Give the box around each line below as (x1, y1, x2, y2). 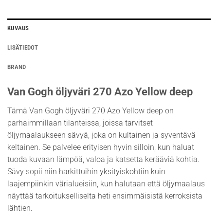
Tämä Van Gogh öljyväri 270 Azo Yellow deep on (7, 106, 174, 115)
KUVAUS (7, 24, 29, 32)
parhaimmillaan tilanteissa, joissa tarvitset (7, 118, 153, 127)
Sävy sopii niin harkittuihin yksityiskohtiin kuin (7, 166, 165, 176)
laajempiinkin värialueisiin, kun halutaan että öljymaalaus (7, 179, 205, 188)
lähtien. (7, 203, 33, 213)
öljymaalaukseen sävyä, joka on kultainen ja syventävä (7, 130, 196, 140)
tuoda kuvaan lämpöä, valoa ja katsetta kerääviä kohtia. (7, 154, 200, 164)
